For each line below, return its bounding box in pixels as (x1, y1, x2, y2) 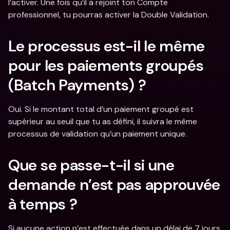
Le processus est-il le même (8, 36, 205, 56)
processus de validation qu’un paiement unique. (8, 128, 187, 139)
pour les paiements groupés (8, 55, 204, 75)
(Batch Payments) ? (8, 75, 146, 95)
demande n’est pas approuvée (8, 175, 220, 195)
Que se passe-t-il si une (8, 155, 175, 175)
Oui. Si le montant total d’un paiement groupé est (8, 104, 194, 114)
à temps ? (8, 194, 78, 214)
